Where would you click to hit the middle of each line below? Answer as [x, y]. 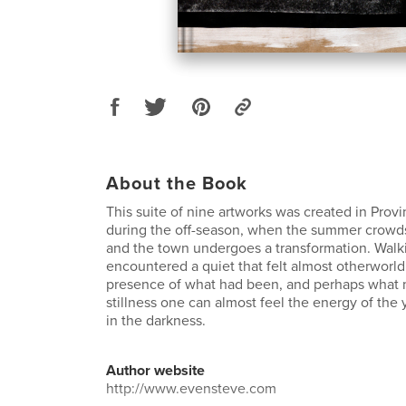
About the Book [177, 184]
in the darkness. [156, 320]
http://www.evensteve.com [191, 388]
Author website [155, 370]
